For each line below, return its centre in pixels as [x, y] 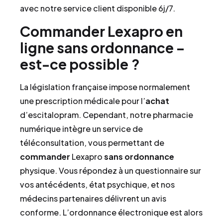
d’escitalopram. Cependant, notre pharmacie [107, 114]
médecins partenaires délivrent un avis [93, 198]
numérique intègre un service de [81, 128]
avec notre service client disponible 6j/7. [98, 8]
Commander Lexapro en [101, 31]
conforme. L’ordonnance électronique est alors [111, 212]
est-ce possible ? [80, 64]
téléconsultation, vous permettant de [92, 142]
